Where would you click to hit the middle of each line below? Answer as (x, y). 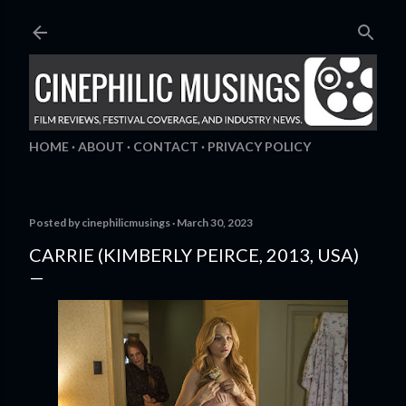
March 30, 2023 (215, 222)
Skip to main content (203, 23)
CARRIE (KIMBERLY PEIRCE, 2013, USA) (194, 255)
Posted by (55, 222)
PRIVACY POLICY (259, 146)
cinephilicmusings (126, 222)
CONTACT (166, 146)
